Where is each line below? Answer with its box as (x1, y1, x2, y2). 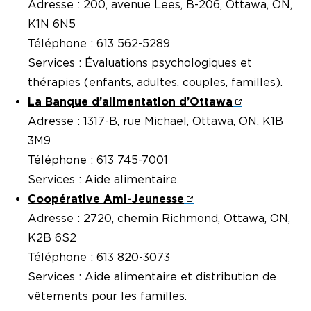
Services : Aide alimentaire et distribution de (28, 270, 276, 284)
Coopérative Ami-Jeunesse (28, 192, 184, 206)
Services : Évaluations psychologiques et (28, 56, 252, 70)
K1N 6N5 (28, 17, 76, 31)
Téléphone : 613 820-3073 (28, 251, 170, 264)
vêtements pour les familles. (28, 289, 187, 303)
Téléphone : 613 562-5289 (28, 37, 170, 51)
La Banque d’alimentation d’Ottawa (28, 95, 233, 109)
